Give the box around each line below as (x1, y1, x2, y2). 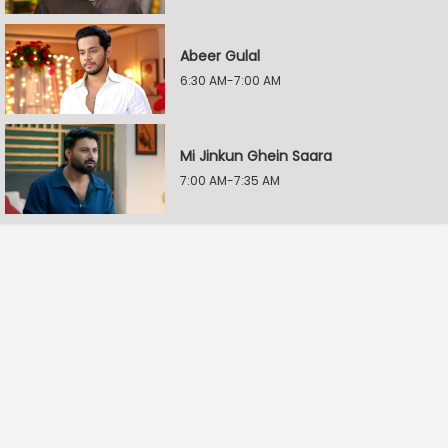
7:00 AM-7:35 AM (180, 172, 280, 189)
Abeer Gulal (180, 46, 260, 66)
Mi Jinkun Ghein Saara (180, 146, 332, 166)
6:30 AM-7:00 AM (180, 72, 281, 89)
